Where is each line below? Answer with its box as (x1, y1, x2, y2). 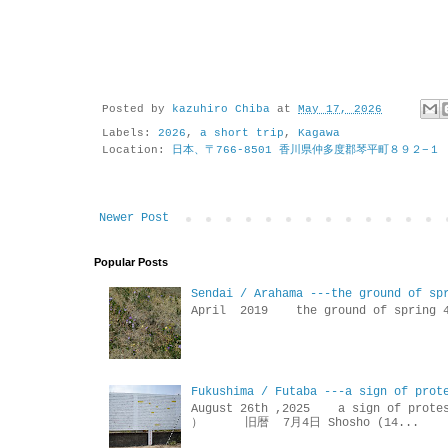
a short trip (200, 127, 284, 140)
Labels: (102, 127, 158, 140)
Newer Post (99, 211, 169, 226)
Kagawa (298, 127, 340, 140)
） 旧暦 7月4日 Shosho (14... (190, 415, 419, 430)
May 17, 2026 (298, 103, 382, 116)
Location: (102, 144, 172, 157)
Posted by (102, 103, 172, 116)
